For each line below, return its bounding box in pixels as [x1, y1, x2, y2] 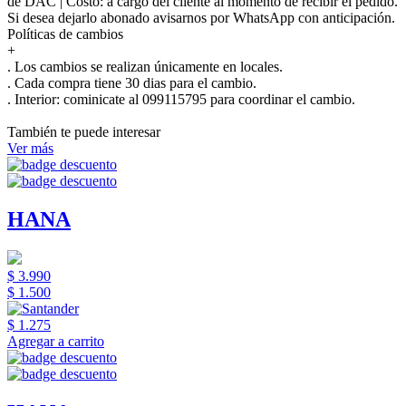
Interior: [14, 91, 60, 107]
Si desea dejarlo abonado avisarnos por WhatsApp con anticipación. [7, 9, 395, 25]
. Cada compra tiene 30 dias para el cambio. [7, 74, 256, 91]
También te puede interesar [7, 123, 160, 140]
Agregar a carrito [7, 333, 104, 349]
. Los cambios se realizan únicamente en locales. [7, 58, 283, 74]
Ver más [7, 140, 53, 156]
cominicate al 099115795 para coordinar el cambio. [60, 91, 355, 107]
